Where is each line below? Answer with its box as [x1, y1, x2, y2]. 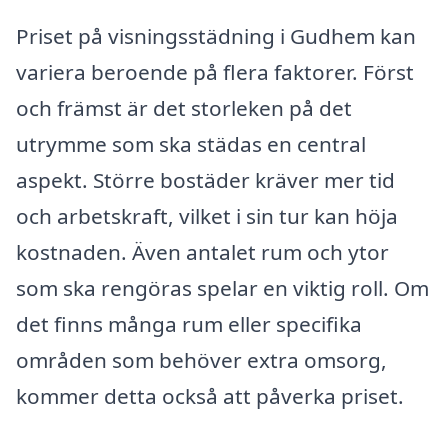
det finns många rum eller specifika [16, 309, 362, 338]
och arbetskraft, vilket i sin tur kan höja [16, 201, 398, 230]
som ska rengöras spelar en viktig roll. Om [16, 273, 429, 302]
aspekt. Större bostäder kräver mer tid [16, 165, 395, 194]
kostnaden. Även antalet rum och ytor [16, 237, 389, 266]
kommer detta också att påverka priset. [16, 381, 404, 410]
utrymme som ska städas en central [16, 129, 366, 158]
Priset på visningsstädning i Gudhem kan [16, 21, 416, 50]
